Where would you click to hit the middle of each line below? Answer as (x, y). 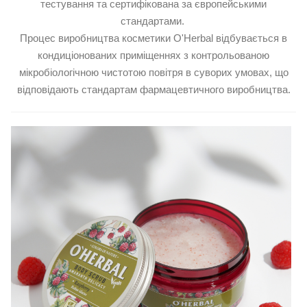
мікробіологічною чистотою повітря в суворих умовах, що (153, 73)
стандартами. (153, 21)
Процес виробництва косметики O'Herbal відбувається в (153, 38)
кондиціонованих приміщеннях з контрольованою (153, 56)
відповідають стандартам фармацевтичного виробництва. (153, 90)
